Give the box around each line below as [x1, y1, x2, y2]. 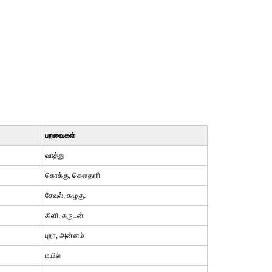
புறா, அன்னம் [44, 231, 84, 240]
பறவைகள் [44, 131, 75, 140]
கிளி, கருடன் [44, 211, 84, 220]
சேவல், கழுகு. [44, 191, 86, 200]
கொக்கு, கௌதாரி [44, 171, 100, 180]
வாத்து [44, 151, 64, 160]
